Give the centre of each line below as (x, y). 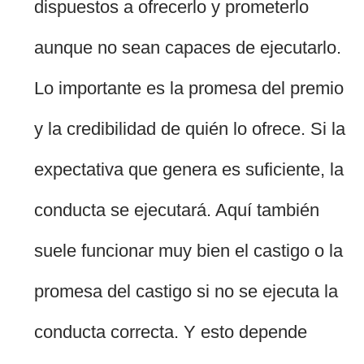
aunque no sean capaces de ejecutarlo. (188, 48)
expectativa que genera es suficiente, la (189, 170)
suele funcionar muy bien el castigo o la (189, 251)
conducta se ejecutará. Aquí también (177, 210)
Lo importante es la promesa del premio (189, 89)
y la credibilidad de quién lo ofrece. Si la (190, 129)
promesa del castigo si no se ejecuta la (186, 292)
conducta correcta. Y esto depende (171, 332)
